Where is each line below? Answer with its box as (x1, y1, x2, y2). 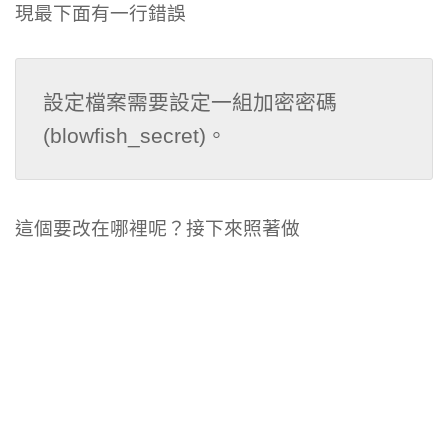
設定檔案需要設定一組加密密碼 (43, 91, 338, 115)
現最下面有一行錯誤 (15, 3, 186, 25)
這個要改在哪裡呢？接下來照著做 (15, 217, 300, 239)
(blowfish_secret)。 (43, 124, 228, 148)
